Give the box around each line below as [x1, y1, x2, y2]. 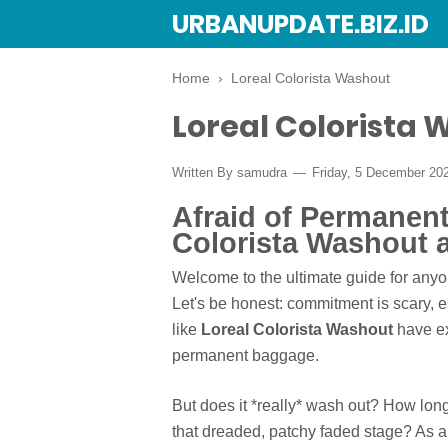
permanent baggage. [172, 347, 319, 365]
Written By [172, 165, 237, 180]
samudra [237, 165, 287, 180]
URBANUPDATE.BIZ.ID [172, 7, 429, 42]
